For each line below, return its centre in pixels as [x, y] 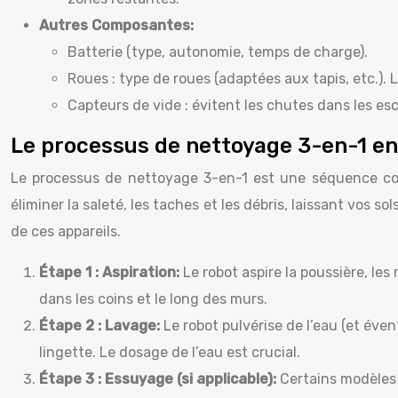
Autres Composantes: [116, 25]
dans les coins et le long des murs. [153, 299]
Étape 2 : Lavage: [101, 326]
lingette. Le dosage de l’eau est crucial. [170, 352]
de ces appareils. [66, 231]
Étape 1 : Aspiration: [111, 272]
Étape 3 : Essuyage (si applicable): [159, 379]
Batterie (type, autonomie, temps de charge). [218, 52]
